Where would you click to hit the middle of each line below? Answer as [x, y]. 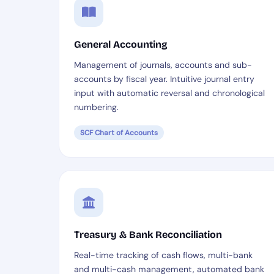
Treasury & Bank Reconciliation [148, 235]
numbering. [96, 107]
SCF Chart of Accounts [119, 133]
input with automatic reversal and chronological [169, 93]
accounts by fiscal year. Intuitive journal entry [164, 79]
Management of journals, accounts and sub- [163, 65]
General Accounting [121, 44]
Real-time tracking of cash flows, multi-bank [163, 255]
